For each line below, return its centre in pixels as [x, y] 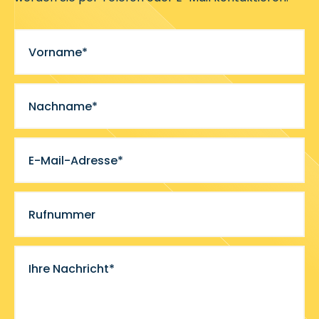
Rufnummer [62, 215]
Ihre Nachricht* [72, 269]
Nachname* [63, 106]
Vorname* [58, 52]
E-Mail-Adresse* [76, 161]
